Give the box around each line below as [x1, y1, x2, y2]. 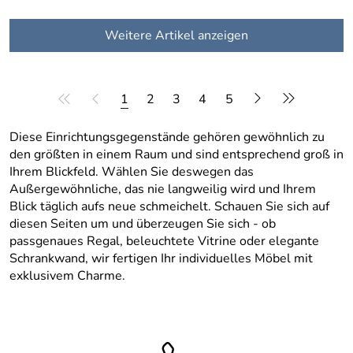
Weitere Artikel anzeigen [105, 26, 248, 44]
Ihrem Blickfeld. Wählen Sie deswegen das [9, 162, 254, 180]
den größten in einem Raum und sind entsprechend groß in [9, 145, 344, 163]
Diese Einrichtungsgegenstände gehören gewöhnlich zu [9, 128, 325, 146]
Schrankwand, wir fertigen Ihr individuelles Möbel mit [9, 249, 313, 267]
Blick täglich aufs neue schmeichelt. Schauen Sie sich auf [9, 197, 329, 215]
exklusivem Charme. [9, 266, 125, 284]
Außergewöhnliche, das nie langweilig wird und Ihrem [9, 180, 316, 198]
